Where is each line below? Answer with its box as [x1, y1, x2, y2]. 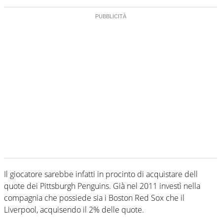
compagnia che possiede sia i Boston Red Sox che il [4, 192, 184, 203]
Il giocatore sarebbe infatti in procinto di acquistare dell [4, 168, 198, 180]
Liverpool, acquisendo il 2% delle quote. [4, 204, 144, 215]
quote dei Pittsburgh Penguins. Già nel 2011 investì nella [4, 180, 200, 191]
